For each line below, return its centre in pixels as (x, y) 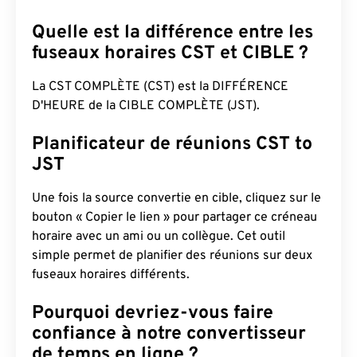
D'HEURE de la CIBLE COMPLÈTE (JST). (146, 106)
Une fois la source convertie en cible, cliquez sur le (177, 198)
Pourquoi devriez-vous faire (153, 314)
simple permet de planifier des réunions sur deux (172, 256)
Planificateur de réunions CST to (172, 145)
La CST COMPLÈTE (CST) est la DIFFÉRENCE (160, 87)
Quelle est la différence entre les (173, 33)
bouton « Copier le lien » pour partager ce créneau (175, 218)
